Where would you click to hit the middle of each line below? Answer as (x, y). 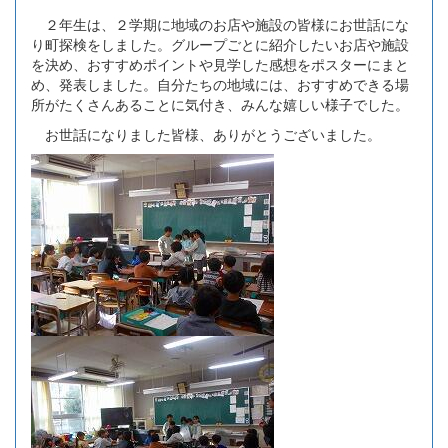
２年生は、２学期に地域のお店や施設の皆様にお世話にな (220, 23)
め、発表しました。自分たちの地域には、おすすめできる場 (220, 83)
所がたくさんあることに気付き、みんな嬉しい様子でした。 (220, 103)
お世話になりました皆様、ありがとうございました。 (206, 133)
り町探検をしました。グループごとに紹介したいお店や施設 (220, 43)
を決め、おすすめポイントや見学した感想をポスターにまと (220, 63)
